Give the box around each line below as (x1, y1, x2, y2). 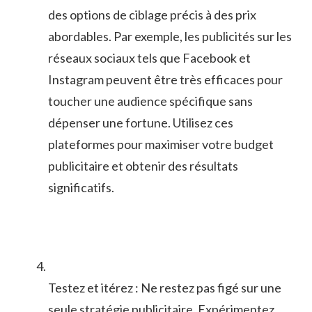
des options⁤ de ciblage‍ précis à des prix (48, 6, 256, 22)
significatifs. (48, 179, 114, 195)
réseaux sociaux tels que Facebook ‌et (48, 49, 251, 65)
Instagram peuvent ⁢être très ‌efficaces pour (48, 71, 283, 87)
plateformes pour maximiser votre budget (48, 136, 274, 152)
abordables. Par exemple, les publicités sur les (48, 28, 292, 44)
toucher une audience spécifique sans (48, 93, 253, 109)
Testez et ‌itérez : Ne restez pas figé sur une (48, 279, 281, 295)
